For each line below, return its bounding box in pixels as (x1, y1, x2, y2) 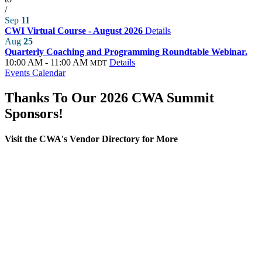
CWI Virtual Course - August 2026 (5, 25, 145, 36)
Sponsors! (5, 105, 63, 121)
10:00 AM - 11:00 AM (5, 57, 88, 67)
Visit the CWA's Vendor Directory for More (5, 133, 178, 144)
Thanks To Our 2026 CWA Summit (5, 89, 214, 105)
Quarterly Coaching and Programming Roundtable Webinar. (5, 46, 247, 57)
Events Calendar (5, 67, 65, 78)
